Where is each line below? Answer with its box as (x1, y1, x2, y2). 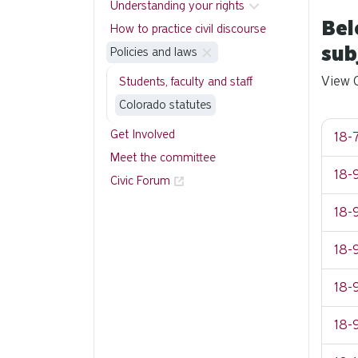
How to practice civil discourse (110, 22, 266, 36)
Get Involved (110, 127, 175, 141)
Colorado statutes (119, 97, 212, 112)
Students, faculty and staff (119, 74, 253, 89)
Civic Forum (110, 173, 170, 188)
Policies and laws (110, 45, 197, 59)
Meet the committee (110, 150, 216, 165)
